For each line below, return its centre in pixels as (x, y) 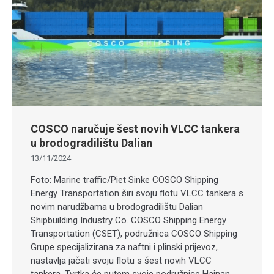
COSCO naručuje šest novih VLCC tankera (135, 129)
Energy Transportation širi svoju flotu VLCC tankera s (137, 194)
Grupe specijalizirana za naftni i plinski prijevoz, (124, 247)
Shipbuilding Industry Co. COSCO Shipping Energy (128, 220)
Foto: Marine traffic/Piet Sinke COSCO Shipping (124, 180)
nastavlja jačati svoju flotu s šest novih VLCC (121, 261)
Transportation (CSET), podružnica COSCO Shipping (134, 234)
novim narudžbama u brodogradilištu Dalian (117, 207)
